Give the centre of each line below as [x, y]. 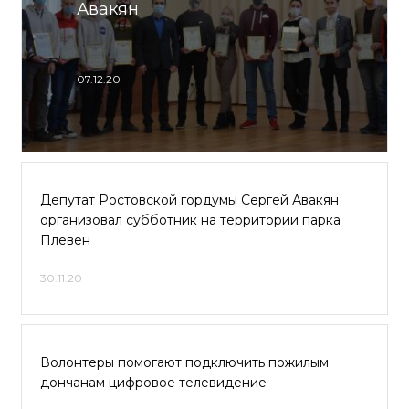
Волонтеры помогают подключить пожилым [184, 362]
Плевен [65, 240]
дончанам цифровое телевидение [153, 383]
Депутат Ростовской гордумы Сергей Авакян [189, 200]
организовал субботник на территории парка [190, 220]
